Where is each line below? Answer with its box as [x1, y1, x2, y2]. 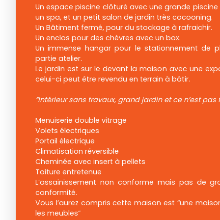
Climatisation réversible [35, 146, 119, 157]
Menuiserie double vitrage [35, 115, 127, 126]
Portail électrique [35, 136, 95, 146]
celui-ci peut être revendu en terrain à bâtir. [35, 74, 190, 84]
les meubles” [35, 208, 81, 219]
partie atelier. [35, 54, 82, 64]
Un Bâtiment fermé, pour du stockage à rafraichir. [35, 23, 212, 33]
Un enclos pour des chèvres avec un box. [35, 33, 181, 43]
